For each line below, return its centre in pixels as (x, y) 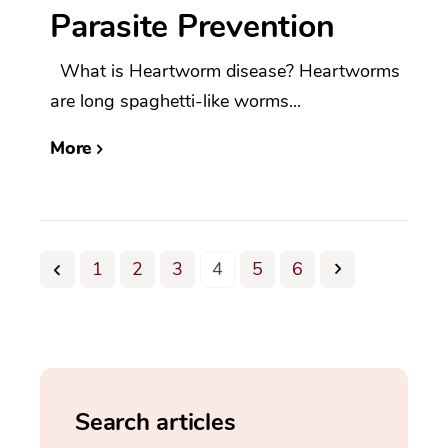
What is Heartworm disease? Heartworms (225, 71)
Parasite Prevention (192, 27)
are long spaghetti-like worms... (175, 101)
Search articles (155, 422)
